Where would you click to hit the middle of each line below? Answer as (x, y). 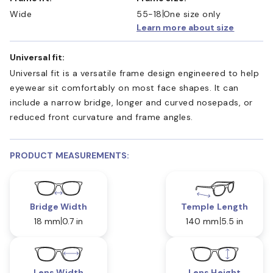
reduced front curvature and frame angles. (101, 117)
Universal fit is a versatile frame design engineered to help (134, 73)
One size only (192, 14)
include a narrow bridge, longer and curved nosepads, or (131, 102)
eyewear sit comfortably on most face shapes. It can (124, 87)
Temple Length (214, 206)
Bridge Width (58, 206)
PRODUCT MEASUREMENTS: (70, 155)
